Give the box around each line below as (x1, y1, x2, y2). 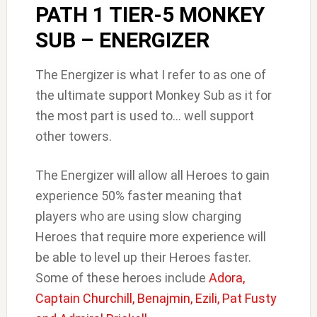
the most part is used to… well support (35, 108, 254, 124)
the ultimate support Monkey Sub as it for (35, 88, 272, 103)
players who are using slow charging (35, 209, 241, 224)
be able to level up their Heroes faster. (35, 250, 251, 265)
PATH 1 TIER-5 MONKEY (35, 2, 265, 28)
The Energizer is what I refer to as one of (35, 67, 266, 83)
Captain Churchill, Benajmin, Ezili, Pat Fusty (35, 291, 277, 306)
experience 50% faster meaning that (35, 188, 242, 204)
